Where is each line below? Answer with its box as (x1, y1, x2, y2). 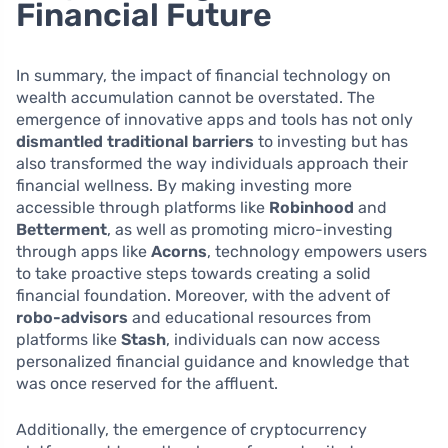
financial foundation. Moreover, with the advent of (16, 285, 390, 305)
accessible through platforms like (16, 197, 269, 217)
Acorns (151, 241, 207, 261)
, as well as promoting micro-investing (107, 219, 393, 239)
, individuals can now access (166, 329, 380, 349)
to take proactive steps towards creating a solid (16, 263, 371, 283)
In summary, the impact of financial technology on (16, 65, 391, 85)
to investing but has (254, 131, 408, 151)
